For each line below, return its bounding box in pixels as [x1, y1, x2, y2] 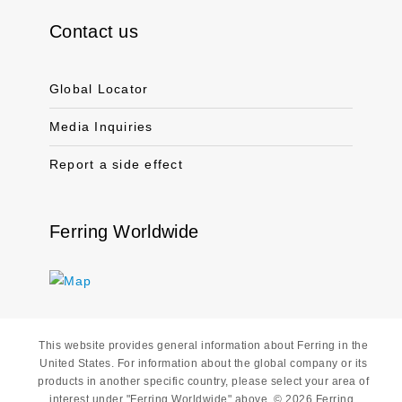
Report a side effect [49, 157, 183, 171]
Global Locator [49, 82, 149, 96]
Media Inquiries [49, 119, 153, 134]
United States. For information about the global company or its [39, 357, 367, 370]
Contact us [49, 22, 138, 41]
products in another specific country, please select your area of [38, 375, 369, 388]
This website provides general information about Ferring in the [39, 339, 368, 352]
